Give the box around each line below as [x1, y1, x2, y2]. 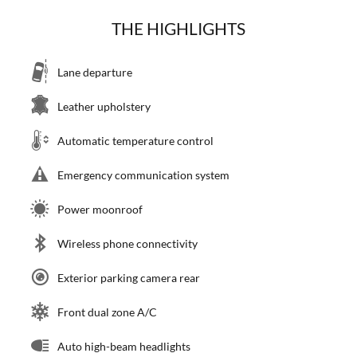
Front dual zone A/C [57, 304, 157, 319]
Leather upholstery [57, 99, 151, 113]
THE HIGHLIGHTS [112, 18, 245, 38]
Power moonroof [57, 202, 143, 216]
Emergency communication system [57, 167, 229, 182]
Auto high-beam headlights [57, 339, 190, 353]
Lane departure [57, 65, 132, 79]
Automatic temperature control [57, 133, 214, 147]
